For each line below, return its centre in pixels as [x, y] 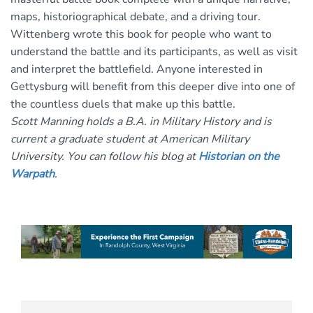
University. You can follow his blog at [104, 156]
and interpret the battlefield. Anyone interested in [137, 69]
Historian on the [239, 156]
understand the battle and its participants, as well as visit [154, 51]
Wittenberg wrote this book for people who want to [141, 34]
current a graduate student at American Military [130, 139]
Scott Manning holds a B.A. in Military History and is [141, 121]
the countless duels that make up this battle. [123, 104]
